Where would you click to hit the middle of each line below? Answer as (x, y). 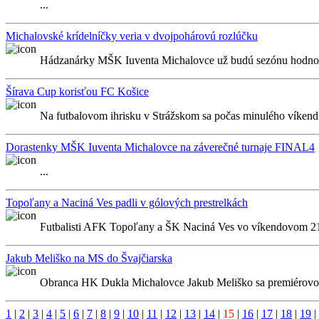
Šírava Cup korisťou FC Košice (77, 91)
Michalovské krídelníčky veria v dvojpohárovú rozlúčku (132, 36)
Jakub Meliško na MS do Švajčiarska (89, 258)
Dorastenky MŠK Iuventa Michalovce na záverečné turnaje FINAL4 (160, 147)
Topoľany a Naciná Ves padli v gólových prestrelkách (127, 203)
